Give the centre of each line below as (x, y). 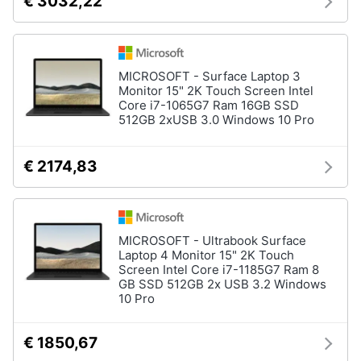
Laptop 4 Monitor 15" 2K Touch (206, 255)
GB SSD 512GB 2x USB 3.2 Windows (222, 284)
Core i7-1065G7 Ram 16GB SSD (209, 105)
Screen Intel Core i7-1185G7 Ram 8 (219, 269)
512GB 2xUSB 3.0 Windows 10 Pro (216, 119)
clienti (30, 30)
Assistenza (44, 16)
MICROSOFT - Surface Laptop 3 (210, 76)
